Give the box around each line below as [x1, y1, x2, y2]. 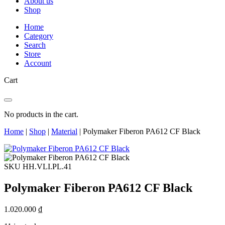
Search [24, 41, 46, 49]
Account [24, 59, 51, 67]
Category [24, 32, 53, 40]
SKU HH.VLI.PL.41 [4, 162, 72, 171]
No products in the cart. [4, 110, 78, 119]
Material [51, 127, 77, 136]
